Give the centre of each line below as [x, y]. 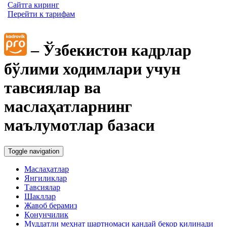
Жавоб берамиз [51, 205]
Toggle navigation [34, 151]
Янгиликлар [46, 178]
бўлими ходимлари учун [92, 69]
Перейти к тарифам [41, 14]
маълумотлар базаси [79, 125]
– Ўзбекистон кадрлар [109, 50]
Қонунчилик [46, 214]
